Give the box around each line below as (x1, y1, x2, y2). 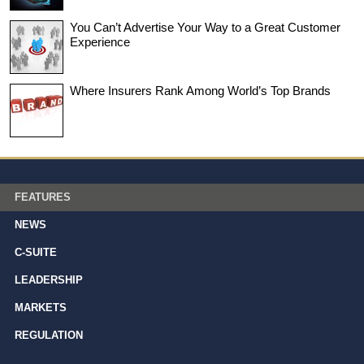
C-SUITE (15, 245, 57, 258)
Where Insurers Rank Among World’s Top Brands (70, 83, 331, 97)
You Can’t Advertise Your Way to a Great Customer (70, 19, 340, 34)
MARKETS (15, 301, 67, 314)
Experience (70, 34, 130, 49)
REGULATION (15, 328, 83, 341)
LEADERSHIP (15, 273, 83, 286)
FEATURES (15, 190, 71, 203)
